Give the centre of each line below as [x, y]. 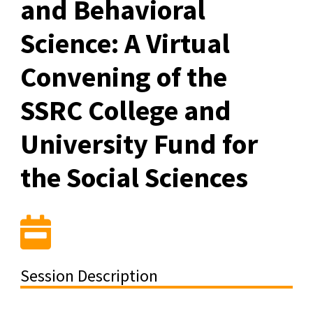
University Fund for [139, 144]
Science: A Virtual [125, 43]
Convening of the [123, 77]
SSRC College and [125, 110]
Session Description [89, 275]
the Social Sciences [134, 177]
